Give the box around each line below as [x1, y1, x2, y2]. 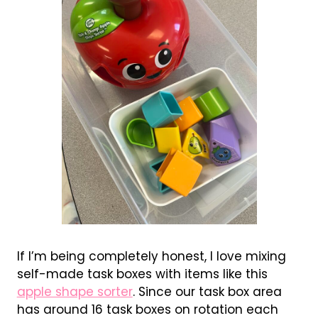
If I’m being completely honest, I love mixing [16, 247, 286, 265]
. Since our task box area [132, 283, 282, 300]
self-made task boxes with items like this [16, 265, 268, 283]
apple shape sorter [16, 283, 133, 300]
